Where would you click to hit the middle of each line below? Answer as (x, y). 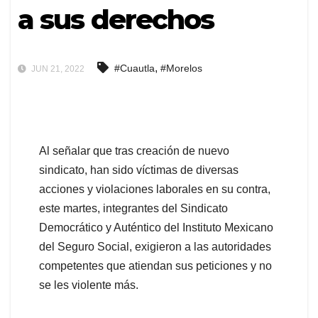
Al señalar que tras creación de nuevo (134, 150)
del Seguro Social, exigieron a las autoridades (155, 246)
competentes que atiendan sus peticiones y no (155, 265)
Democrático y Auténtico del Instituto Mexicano (156, 227)
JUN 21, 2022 (57, 68)
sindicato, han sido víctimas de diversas (139, 170)
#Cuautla (135, 68)
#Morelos (181, 68)
